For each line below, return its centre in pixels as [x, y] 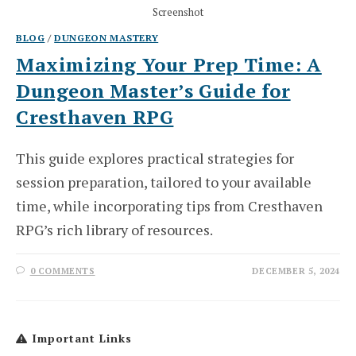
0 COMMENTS [62, 271]
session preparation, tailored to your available [164, 182]
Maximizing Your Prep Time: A [169, 65]
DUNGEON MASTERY [106, 38]
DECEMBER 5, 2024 [296, 271]
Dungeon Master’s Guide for [153, 91]
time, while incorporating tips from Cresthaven [169, 206]
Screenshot [178, 12]
